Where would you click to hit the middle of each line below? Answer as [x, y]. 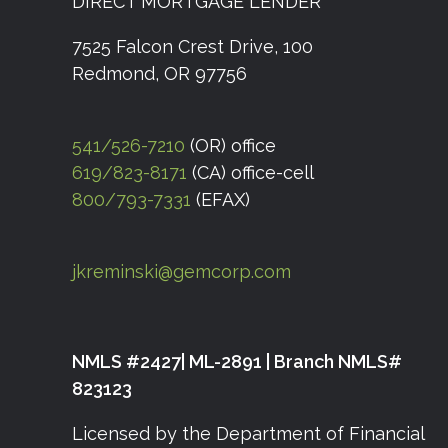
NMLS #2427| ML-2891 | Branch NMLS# [237, 362]
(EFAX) [220, 200]
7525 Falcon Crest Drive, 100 [192, 47]
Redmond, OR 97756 [159, 74]
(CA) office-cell [250, 173]
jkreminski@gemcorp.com [181, 272]
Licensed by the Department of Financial [248, 434]
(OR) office [230, 146]
